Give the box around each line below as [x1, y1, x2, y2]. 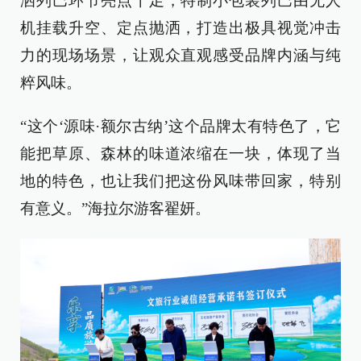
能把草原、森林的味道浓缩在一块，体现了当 [20, 145, 341, 163]
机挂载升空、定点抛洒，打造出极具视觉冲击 [20, 19, 341, 37]
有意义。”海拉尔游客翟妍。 [20, 200, 210, 218]
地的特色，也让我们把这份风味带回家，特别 [20, 172, 341, 190]
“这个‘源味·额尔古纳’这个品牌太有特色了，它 [20, 118, 341, 135]
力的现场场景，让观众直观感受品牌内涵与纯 [20, 47, 341, 64]
